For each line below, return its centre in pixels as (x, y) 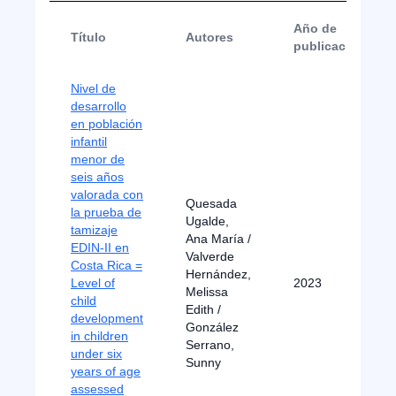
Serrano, (210, 345)
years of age (106, 371)
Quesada (211, 203)
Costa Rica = (107, 265)
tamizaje (94, 230)
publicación (329, 46)
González (212, 327)
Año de (315, 28)
